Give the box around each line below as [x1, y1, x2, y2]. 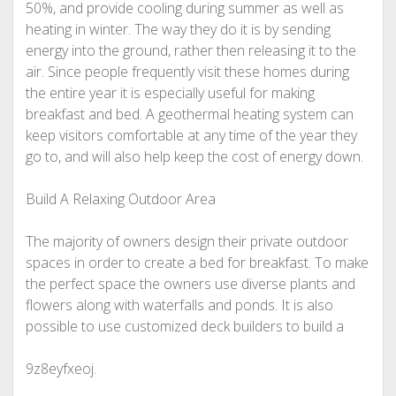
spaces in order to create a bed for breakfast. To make [25, 253, 369, 272]
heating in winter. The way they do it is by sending [25, 19, 331, 39]
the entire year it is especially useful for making [25, 83, 315, 103]
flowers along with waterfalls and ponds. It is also [25, 295, 333, 315]
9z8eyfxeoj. [25, 359, 96, 378]
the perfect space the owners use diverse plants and [25, 274, 355, 293]
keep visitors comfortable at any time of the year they [25, 126, 357, 145]
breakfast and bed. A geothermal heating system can [25, 104, 354, 124]
